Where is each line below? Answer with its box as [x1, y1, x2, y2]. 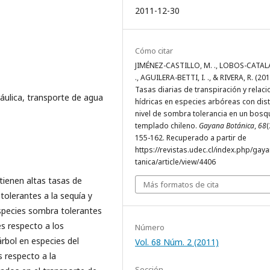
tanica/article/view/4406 [135, 157, 216, 167]
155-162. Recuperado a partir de [135, 133, 246, 143]
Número [135, 222, 165, 233]
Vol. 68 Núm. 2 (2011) [135, 236, 219, 248]
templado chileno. [135, 121, 199, 131]
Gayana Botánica [199, 121, 254, 131]
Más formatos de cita [143, 179, 219, 190]
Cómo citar [135, 45, 173, 56]
